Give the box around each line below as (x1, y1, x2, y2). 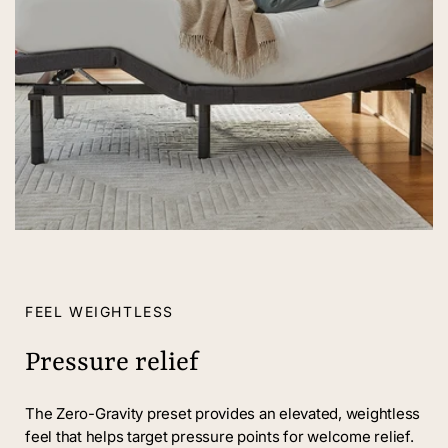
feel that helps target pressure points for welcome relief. (25, 427, 414, 446)
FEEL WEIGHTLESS (25, 303, 174, 320)
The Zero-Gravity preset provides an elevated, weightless (25, 404, 420, 423)
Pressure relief (25, 348, 199, 378)
